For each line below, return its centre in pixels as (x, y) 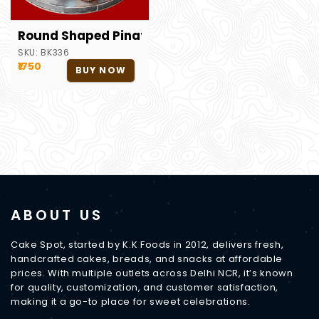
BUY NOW (100, 70)
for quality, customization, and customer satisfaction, (145, 287)
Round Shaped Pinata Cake (104, 36)
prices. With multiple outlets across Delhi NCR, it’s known (152, 273)
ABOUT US (57, 215)
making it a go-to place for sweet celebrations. (131, 302)
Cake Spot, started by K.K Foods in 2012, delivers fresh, (147, 245)
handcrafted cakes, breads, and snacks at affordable (147, 259)
